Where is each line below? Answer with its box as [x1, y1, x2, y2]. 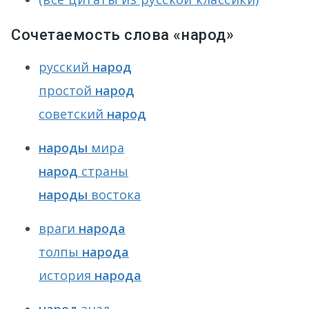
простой [39, 82, 95, 99]
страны [78, 163, 128, 179]
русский [39, 59, 92, 75]
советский [39, 106, 107, 122]
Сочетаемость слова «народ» [11, 26, 235, 43]
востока [88, 186, 141, 203]
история [39, 267, 94, 283]
